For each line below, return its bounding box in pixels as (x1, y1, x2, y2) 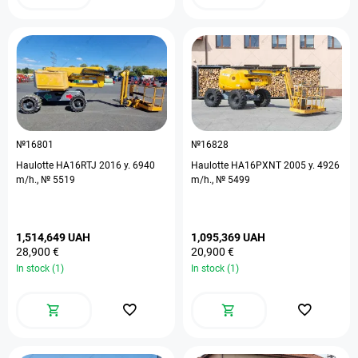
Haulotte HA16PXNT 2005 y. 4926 (191, 160, 340, 171)
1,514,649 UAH (16, 231, 90, 244)
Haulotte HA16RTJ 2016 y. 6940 (16, 160, 155, 171)
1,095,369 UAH (191, 231, 265, 244)
